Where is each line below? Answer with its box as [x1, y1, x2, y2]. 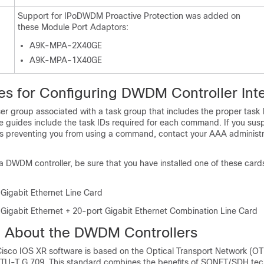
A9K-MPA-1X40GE [29, 55, 102, 65]
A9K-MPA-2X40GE [29, 41, 102, 50]
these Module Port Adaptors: [18, 22, 128, 32]
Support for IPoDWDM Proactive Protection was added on [18, 11, 240, 21]
